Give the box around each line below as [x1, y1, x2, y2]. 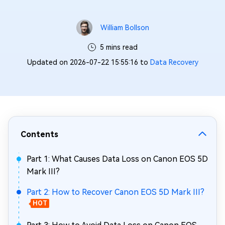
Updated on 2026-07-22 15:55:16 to [27, 58, 150, 66]
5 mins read [99, 43, 138, 51]
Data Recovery [150, 58, 198, 66]
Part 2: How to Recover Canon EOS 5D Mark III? [27, 187, 204, 197]
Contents [21, 130, 58, 139]
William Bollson [100, 24, 149, 32]
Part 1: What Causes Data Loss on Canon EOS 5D [27, 154, 208, 164]
